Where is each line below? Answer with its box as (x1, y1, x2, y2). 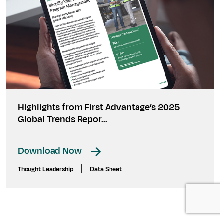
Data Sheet (88, 165, 122, 174)
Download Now (18, 144, 83, 158)
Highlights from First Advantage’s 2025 (18, 101, 180, 114)
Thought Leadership (18, 165, 75, 174)
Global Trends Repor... (18, 113, 107, 126)
